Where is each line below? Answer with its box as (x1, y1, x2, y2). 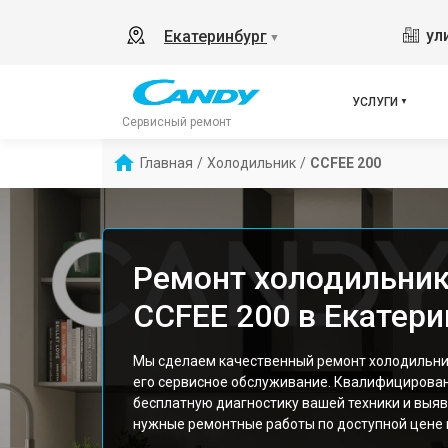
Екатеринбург (164, 27, 267, 46)
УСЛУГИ (352, 95, 399, 109)
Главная (140, 155, 193, 171)
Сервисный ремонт (122, 115, 231, 129)
